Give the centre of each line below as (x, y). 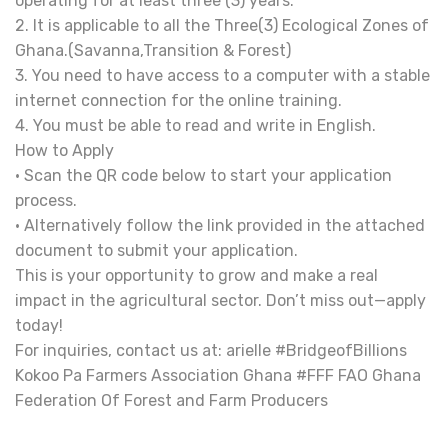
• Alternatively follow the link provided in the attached (220, 225)
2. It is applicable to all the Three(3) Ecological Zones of (222, 25)
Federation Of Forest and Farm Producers (171, 400)
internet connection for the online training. (178, 100)
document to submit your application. (156, 250)
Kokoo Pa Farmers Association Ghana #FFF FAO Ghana (218, 375)
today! (39, 325)
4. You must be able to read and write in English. (195, 125)
